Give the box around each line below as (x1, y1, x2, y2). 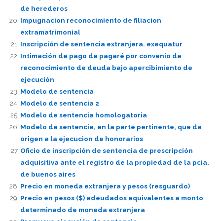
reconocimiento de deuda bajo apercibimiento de (20, 64, 192, 72)
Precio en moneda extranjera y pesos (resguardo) (20, 182, 190, 190)
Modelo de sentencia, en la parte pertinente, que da (20, 123, 202, 131)
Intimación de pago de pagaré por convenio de (20, 52, 182, 60)
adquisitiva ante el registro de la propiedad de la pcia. (20, 158, 209, 167)
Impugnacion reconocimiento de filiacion (20, 16, 161, 25)
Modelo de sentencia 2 (20, 99, 99, 108)
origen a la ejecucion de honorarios (20, 135, 143, 143)
